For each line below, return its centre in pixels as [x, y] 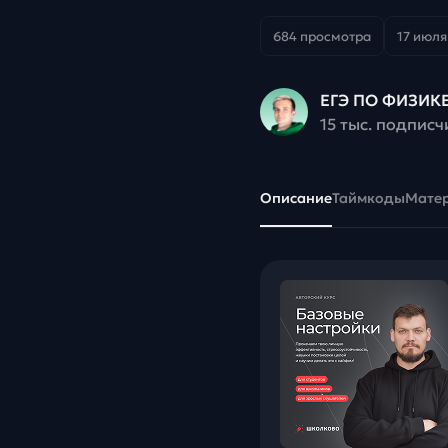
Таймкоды [368, 198]
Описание [296, 198]
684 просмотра [322, 36]
